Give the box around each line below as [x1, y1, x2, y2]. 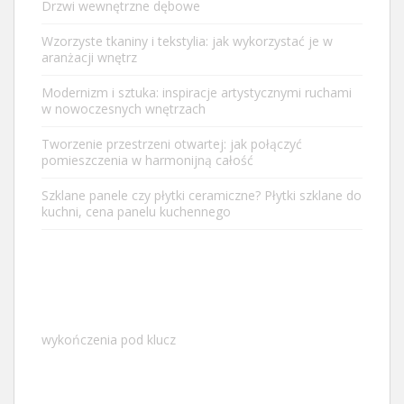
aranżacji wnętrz [41, 49, 137, 67]
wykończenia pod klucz [41, 331, 176, 349]
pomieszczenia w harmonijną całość [41, 151, 253, 170]
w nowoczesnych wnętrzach [41, 100, 206, 118]
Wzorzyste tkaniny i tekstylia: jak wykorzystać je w [41, 32, 333, 50]
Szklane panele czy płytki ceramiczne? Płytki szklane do [41, 187, 362, 205]
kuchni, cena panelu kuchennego [41, 203, 231, 221]
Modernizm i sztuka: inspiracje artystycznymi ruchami [41, 84, 352, 102]
